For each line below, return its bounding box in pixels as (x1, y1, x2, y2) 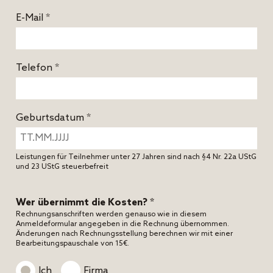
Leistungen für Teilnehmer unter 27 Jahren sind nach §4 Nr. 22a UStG (16, 152, 257, 161)
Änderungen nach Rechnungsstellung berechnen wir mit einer (16, 229, 233, 238)
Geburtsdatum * (16, 112, 91, 124)
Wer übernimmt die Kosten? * (16, 196, 154, 208)
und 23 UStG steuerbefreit (16, 162, 108, 171)
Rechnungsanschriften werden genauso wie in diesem (16, 210, 207, 219)
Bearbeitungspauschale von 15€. (16, 239, 129, 248)
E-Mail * (16, 12, 50, 24)
